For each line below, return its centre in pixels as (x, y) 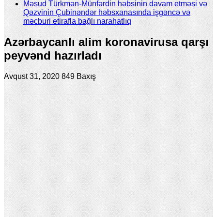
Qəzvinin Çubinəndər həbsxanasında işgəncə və (107, 12)
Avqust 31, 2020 (32, 76)
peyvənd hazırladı (53, 55)
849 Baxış (79, 76)
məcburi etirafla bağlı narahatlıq (77, 21)
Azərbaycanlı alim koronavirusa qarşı (106, 42)
